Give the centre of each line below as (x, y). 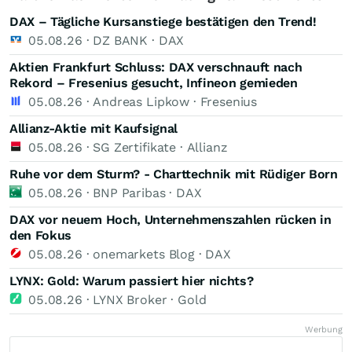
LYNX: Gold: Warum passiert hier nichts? (132, 280)
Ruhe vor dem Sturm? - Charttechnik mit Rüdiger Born (174, 174)
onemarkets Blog (144, 254)
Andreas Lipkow (141, 101)
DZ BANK (121, 40)
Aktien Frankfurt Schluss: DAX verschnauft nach (156, 67)
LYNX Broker (130, 299)
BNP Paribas (129, 192)
